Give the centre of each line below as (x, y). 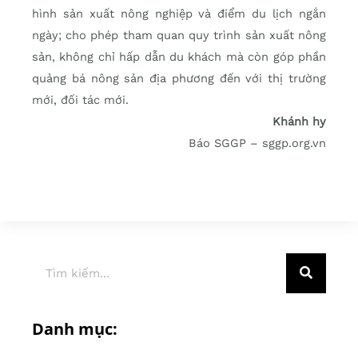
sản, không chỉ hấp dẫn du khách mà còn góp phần (179, 56)
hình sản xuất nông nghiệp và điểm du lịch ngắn (179, 13)
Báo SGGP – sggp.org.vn (257, 143)
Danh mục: (75, 328)
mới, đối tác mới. (80, 99)
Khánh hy (299, 121)
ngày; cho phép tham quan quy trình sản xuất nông (179, 35)
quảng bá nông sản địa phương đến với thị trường (179, 78)
